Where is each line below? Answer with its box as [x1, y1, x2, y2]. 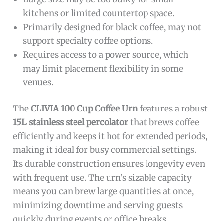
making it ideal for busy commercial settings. [13, 145, 197, 156]
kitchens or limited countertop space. [23, 7, 175, 19]
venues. [23, 76, 54, 88]
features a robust [138, 103, 208, 114]
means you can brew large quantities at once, [13, 186, 194, 197]
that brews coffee [128, 117, 200, 128]
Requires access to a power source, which [23, 49, 189, 60]
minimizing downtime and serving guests [13, 200, 183, 211]
